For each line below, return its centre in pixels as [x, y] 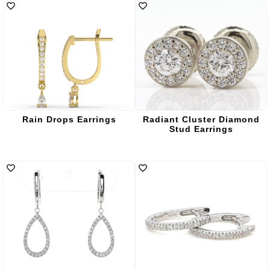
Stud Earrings [201, 129]
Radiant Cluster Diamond [201, 119]
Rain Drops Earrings [69, 119]
